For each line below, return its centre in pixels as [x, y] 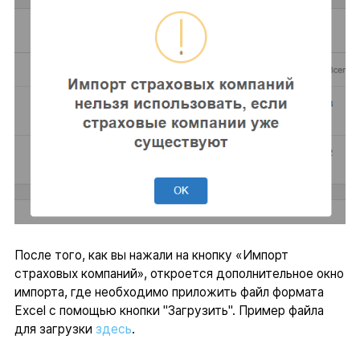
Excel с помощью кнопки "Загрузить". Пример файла [169, 311]
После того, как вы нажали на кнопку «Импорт [151, 255]
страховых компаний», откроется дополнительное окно [179, 274]
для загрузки [55, 329]
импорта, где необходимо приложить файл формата [169, 292]
